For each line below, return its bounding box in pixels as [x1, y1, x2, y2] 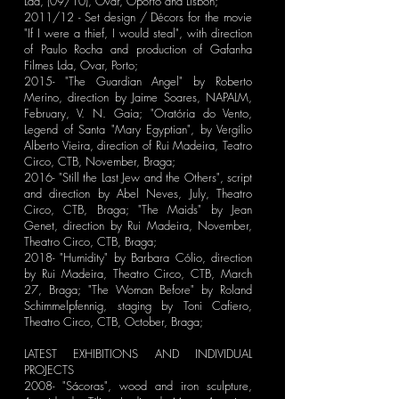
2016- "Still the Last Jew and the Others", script [24, 169, 252, 185]
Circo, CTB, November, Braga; [24, 153, 175, 169]
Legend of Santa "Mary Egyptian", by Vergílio [24, 121, 252, 137]
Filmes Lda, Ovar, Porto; [24, 57, 138, 73]
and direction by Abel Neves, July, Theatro [24, 185, 252, 201]
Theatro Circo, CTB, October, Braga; [24, 313, 203, 330]
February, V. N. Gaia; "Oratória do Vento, [24, 105, 252, 121]
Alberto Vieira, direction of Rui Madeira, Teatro [24, 137, 252, 153]
